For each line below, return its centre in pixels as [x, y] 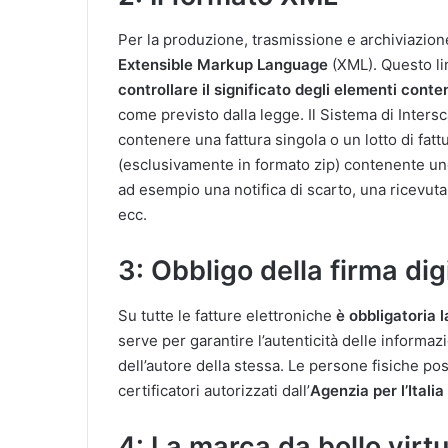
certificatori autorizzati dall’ [214, 390]
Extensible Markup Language [223, 64]
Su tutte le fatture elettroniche [225, 315]
